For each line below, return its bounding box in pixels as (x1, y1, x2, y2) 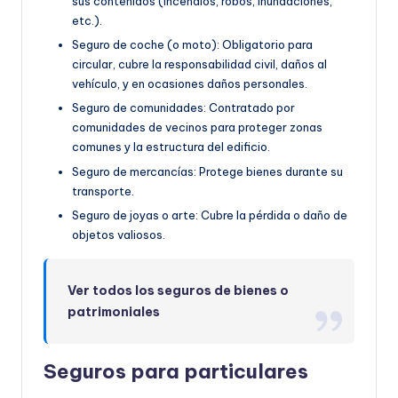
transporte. (72, 183, 134, 198)
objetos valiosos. (72, 227, 165, 242)
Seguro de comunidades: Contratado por (72, 100, 295, 115)
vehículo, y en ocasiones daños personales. (72, 76, 307, 92)
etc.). (72, 13, 102, 28)
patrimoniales (68, 303, 161, 320)
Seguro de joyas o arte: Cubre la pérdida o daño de (72, 207, 347, 222)
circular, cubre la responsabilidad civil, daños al (72, 57, 327, 72)
